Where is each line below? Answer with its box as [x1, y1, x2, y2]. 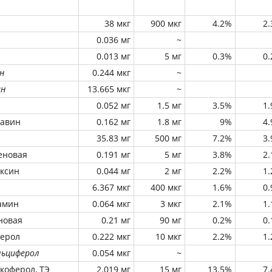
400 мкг [151, 182, 182, 193]
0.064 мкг [92, 198, 131, 209]
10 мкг [155, 231, 182, 242]
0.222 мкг [92, 231, 131, 242]
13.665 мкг [87, 83, 131, 95]
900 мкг [151, 18, 182, 29]
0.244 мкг [92, 67, 131, 78]
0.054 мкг [92, 247, 131, 259]
